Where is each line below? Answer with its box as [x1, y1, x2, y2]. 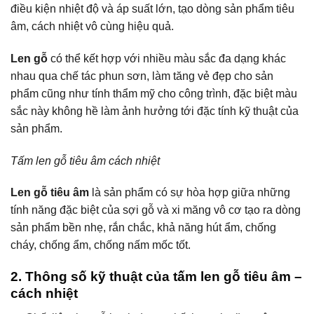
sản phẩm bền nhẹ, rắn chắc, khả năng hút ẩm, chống [11, 221, 276, 234]
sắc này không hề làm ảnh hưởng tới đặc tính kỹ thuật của [11, 104, 299, 117]
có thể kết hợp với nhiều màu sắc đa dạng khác [48, 52, 286, 64]
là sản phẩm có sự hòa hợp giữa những [89, 186, 290, 199]
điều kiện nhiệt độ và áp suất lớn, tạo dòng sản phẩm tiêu [11, 3, 294, 15]
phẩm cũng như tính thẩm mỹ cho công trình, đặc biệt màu [11, 87, 297, 100]
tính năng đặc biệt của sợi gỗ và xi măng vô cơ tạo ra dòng [11, 204, 301, 217]
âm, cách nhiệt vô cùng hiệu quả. [11, 20, 174, 33]
